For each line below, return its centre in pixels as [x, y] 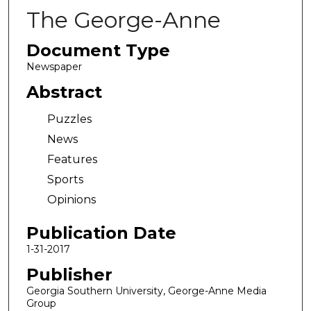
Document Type [98, 50]
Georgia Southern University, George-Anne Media [146, 291]
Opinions [71, 200]
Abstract [64, 92]
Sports [65, 180]
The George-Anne [123, 20]
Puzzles [69, 119]
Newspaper [54, 67]
